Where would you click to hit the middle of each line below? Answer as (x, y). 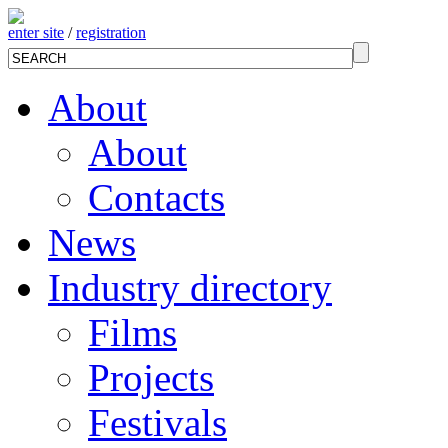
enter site (36, 32)
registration (111, 32)
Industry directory (190, 287)
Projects (151, 377)
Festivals (157, 422)
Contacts (156, 197)
